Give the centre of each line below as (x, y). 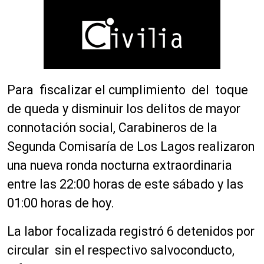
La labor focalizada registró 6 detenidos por (131, 232)
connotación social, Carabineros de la (112, 128)
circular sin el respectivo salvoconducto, (121, 250)
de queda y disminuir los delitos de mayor (124, 109)
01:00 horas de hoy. (61, 203)
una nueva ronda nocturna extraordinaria (120, 166)
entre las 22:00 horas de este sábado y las (125, 184)
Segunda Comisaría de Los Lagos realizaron (131, 147)
